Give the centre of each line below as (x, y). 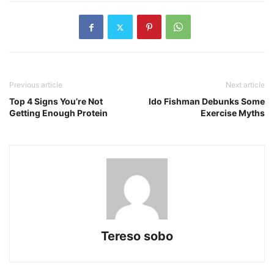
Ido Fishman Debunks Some (207, 102)
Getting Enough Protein (58, 113)
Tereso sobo (137, 236)
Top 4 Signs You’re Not (56, 102)
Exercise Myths (233, 113)
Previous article (36, 85)
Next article (245, 85)
